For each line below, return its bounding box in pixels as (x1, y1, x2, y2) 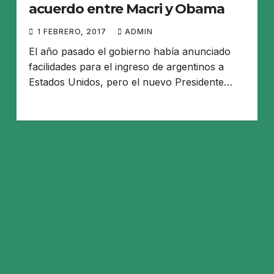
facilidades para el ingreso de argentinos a (28, 60, 224, 73)
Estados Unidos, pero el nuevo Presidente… (28, 75, 232, 88)
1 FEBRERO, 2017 (37, 26, 109, 36)
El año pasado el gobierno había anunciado (28, 45, 231, 57)
